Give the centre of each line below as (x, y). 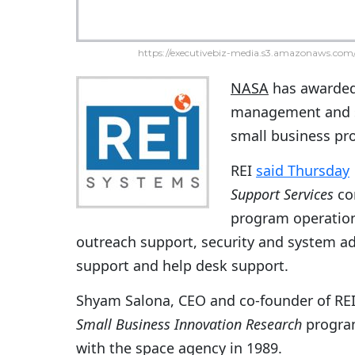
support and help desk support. (182, 266)
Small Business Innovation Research (189, 324)
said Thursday (303, 171)
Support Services (282, 195)
